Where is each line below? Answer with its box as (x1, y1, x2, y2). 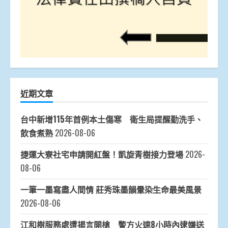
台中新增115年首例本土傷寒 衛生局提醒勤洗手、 (20, 112, 203, 125)
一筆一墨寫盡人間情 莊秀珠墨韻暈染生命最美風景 (20, 183, 202, 195)
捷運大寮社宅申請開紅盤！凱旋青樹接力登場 (20, 148, 183, 160)
